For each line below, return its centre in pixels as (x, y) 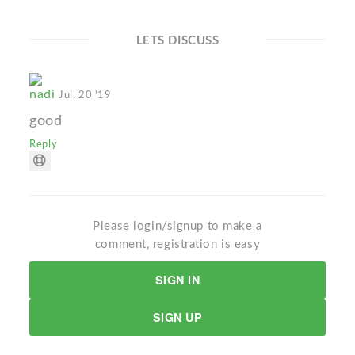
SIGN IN (177, 280)
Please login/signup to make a (177, 227)
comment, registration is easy (177, 245)
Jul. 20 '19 (85, 95)
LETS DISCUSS (177, 41)
